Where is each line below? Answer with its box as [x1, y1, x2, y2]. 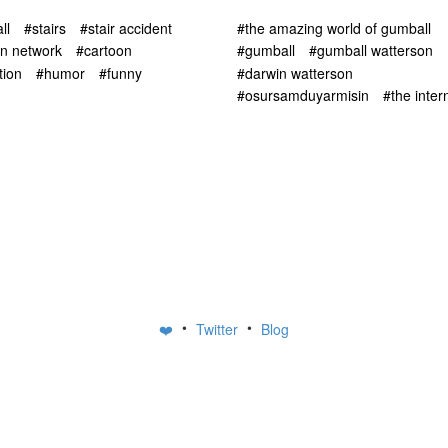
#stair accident [80, 17, 172, 38]
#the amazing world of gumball [237, 17, 431, 38]
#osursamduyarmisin [237, 84, 369, 105]
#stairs [24, 17, 66, 38]
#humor [36, 62, 85, 83]
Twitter [196, 318, 242, 339]
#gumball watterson [309, 40, 433, 61]
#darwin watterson [237, 62, 353, 83]
